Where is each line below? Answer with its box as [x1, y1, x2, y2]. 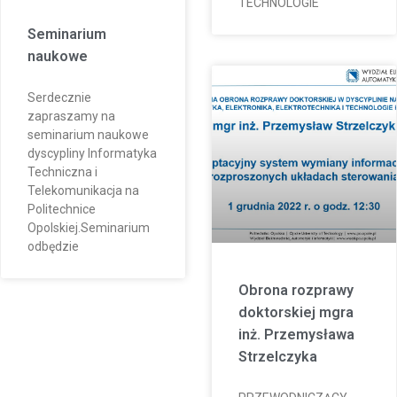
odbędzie [27, 238, 80, 253]
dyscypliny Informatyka [27, 145, 158, 160]
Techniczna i [27, 164, 98, 179]
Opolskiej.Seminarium [27, 220, 151, 235]
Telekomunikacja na [27, 183, 140, 198]
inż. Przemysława [238, 325, 354, 343]
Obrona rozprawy [238, 281, 354, 299]
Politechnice [27, 201, 97, 216]
